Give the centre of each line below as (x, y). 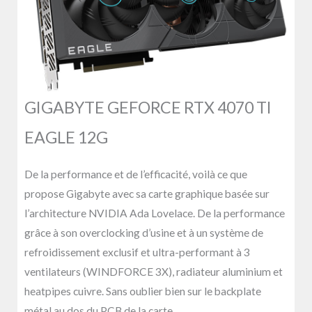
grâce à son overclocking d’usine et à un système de (144, 232)
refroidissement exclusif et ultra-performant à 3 (137, 252)
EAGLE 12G (66, 138)
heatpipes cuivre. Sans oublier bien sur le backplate (143, 291)
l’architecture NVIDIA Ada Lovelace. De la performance (155, 213)
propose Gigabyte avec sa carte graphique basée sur (147, 193)
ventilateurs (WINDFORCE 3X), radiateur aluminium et (154, 271)
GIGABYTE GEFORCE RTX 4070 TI (148, 108)
